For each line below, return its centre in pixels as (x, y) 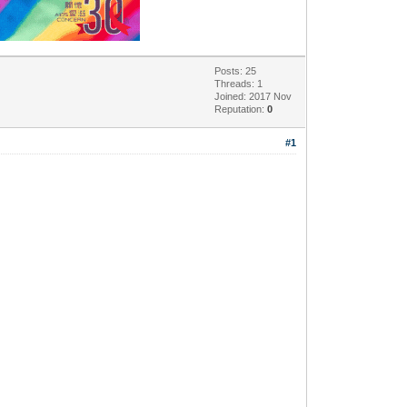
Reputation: (241, 109)
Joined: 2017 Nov (253, 96)
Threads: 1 (239, 83)
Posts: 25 (236, 70)
